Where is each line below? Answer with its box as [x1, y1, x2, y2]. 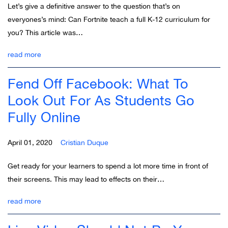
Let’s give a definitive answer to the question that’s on [8, 2, 180, 10]
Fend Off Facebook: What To [8, 75, 188, 92]
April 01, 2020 [8, 138, 61, 147]
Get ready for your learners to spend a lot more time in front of [8, 161, 208, 170]
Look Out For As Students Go [8, 92, 194, 108]
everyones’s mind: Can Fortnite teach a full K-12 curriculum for [8, 15, 210, 23]
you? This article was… [8, 28, 83, 37]
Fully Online [8, 108, 80, 125]
